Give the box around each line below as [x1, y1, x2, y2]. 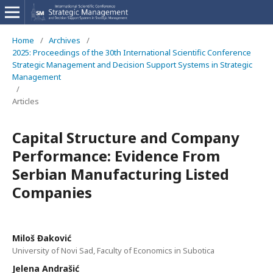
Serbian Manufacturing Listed [12, 164, 229, 184]
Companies [12, 182, 92, 202]
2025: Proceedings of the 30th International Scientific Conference [12, 47, 251, 58]
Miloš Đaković [12, 232, 71, 244]
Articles [12, 96, 39, 107]
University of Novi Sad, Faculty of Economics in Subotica [12, 245, 214, 256]
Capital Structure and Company [12, 127, 239, 147]
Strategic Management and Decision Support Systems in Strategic [12, 59, 252, 70]
